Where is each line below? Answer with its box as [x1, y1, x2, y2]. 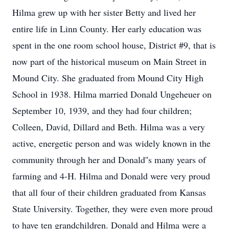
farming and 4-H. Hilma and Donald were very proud [12, 170, 210, 182]
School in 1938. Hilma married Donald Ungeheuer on [12, 88, 212, 100]
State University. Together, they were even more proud [12, 202, 213, 215]
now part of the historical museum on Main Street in [12, 55, 207, 67]
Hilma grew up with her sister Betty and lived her [12, 6, 196, 18]
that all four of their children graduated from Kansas [12, 186, 206, 198]
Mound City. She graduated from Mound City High [12, 72, 203, 84]
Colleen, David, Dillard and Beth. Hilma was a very [12, 121, 205, 133]
